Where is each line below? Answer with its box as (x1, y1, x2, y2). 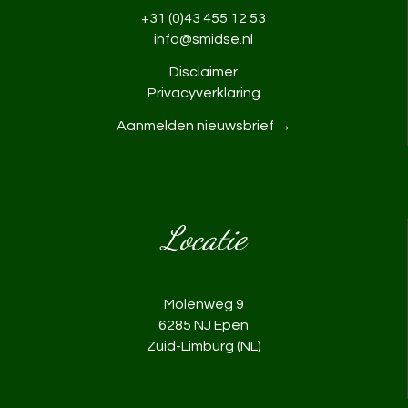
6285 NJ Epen (158, 318, 249, 333)
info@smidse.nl (154, 32, 253, 47)
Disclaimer (169, 65, 238, 80)
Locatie (161, 219, 246, 259)
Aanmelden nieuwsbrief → (116, 118, 291, 134)
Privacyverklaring (147, 86, 260, 101)
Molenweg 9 (163, 297, 244, 312)
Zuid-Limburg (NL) (146, 339, 261, 354)
